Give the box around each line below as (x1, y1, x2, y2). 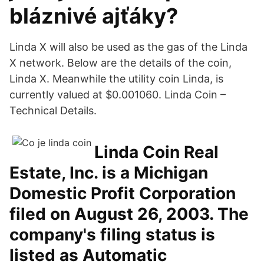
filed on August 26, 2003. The (9, 204, 249, 224)
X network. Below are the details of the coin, (9, 57, 232, 69)
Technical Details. (9, 104, 97, 117)
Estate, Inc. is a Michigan (9, 163, 208, 183)
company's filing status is (9, 225, 215, 245)
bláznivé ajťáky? (9, 3, 178, 29)
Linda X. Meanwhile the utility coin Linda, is (9, 72, 223, 85)
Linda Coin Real (94, 142, 219, 162)
